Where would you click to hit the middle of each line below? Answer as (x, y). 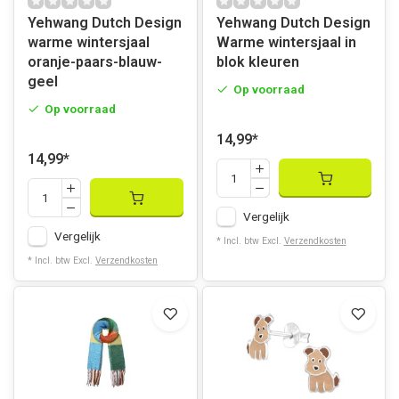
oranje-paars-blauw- (95, 62)
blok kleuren (257, 62)
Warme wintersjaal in (286, 42)
